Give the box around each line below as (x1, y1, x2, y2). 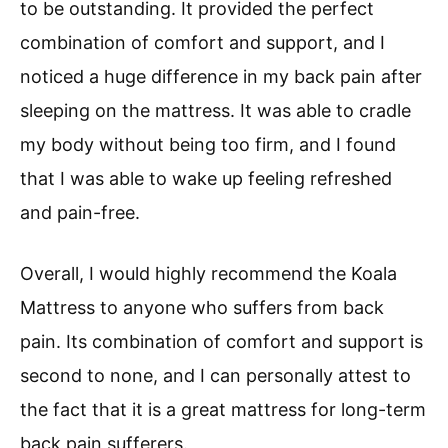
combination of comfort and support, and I (20, 31, 385, 53)
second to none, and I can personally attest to (20, 364, 411, 386)
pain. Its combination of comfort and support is (20, 330, 423, 352)
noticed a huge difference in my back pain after (20, 65, 422, 87)
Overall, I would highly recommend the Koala (20, 262, 397, 284)
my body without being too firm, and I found (20, 133, 396, 155)
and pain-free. (20, 201, 140, 223)
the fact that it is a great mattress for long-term (20, 398, 426, 420)
